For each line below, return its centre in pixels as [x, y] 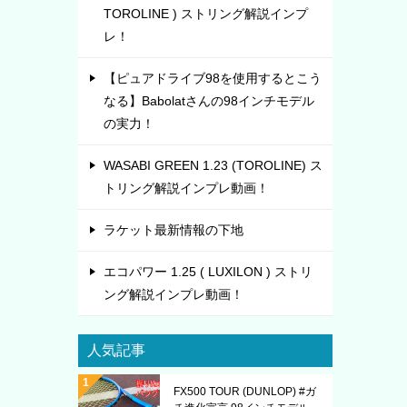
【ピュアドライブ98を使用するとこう [213, 78]
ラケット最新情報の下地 [174, 229]
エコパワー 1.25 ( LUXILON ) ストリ [208, 271]
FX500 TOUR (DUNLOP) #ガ [245, 391]
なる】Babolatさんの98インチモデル [209, 100]
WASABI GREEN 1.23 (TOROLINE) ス [213, 165]
